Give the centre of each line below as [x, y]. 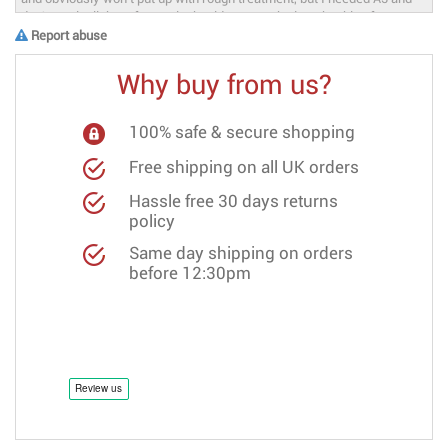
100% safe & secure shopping [242, 133]
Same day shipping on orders [241, 254]
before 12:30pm [190, 274]
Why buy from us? [224, 85]
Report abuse [69, 36]
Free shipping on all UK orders [244, 167]
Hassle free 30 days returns [234, 202]
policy [152, 222]
